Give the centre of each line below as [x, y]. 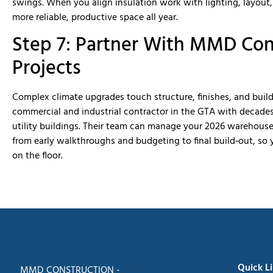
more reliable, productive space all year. [95, 18]
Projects [46, 68]
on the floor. [37, 156]
